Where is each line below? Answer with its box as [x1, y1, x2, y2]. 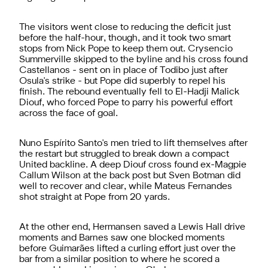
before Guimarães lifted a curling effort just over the [19, 244, 236, 253]
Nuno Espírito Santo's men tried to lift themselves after [19, 139, 248, 148]
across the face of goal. [19, 109, 118, 118]
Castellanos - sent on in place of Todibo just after [19, 66, 228, 75]
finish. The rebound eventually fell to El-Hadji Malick [19, 87, 239, 96]
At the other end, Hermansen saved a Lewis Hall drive [19, 223, 245, 232]
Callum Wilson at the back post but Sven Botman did [19, 171, 240, 180]
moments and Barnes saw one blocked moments [19, 233, 225, 242]
